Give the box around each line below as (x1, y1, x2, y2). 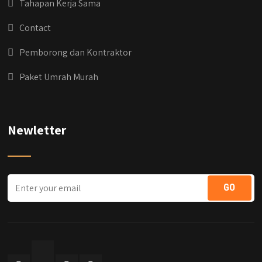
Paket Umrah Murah (19, 71, 99, 83)
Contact (19, 22, 51, 34)
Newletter (8, 122, 67, 138)
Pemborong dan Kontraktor (19, 46, 132, 58)
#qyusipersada (102, 30, 160, 40)
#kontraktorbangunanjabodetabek (64, 5, 197, 16)
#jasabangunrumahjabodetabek (70, 18, 192, 28)
